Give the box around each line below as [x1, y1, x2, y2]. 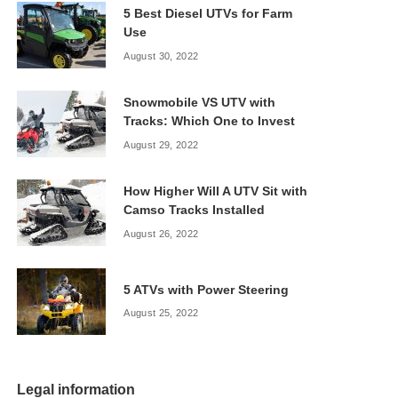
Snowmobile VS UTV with [123, 95, 276, 109]
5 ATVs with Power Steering [123, 282, 290, 297]
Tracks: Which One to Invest [123, 114, 296, 128]
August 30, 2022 [123, 50, 199, 61]
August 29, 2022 [123, 139, 199, 150]
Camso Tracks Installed [123, 203, 266, 217]
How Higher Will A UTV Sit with [123, 184, 308, 198]
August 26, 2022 [123, 227, 199, 239]
